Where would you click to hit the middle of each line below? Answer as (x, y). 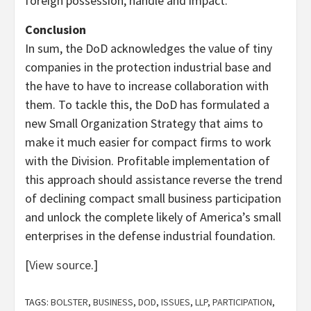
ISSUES (176, 302)
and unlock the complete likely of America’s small (153, 217)
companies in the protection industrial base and (148, 67)
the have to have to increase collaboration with (147, 86)
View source (60, 265)
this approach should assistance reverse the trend (154, 180)
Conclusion (56, 30)
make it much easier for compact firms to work (148, 142)
